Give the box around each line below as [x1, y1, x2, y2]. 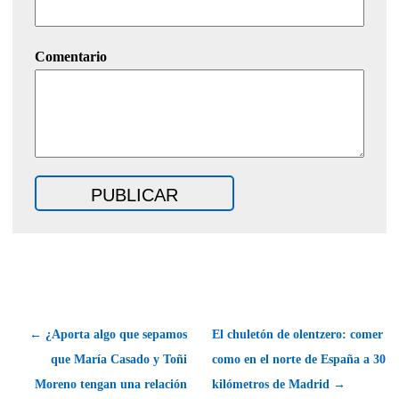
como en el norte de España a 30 [212, 352, 386, 366]
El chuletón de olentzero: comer [212, 327, 383, 341]
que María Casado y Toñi [51, 352, 187, 366]
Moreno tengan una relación [35, 377, 187, 391]
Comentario [35, 48, 107, 64]
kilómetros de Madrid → [212, 377, 346, 391]
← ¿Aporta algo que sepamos [29, 327, 187, 341]
